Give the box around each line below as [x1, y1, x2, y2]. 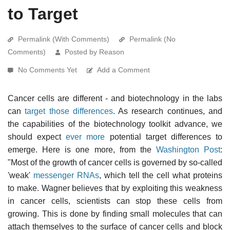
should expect [8, 132, 66, 141]
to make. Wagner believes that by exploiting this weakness [8, 183, 222, 193]
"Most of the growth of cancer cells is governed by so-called [8, 158, 222, 167]
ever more [66, 132, 105, 141]
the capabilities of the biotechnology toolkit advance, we [8, 119, 222, 128]
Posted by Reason [65, 47, 124, 56]
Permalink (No [129, 34, 176, 43]
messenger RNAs [33, 170, 99, 180]
